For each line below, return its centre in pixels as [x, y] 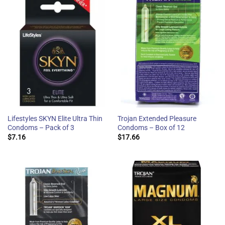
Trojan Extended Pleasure [157, 118]
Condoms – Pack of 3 [41, 127]
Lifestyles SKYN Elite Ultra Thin [55, 118]
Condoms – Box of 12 [151, 127]
